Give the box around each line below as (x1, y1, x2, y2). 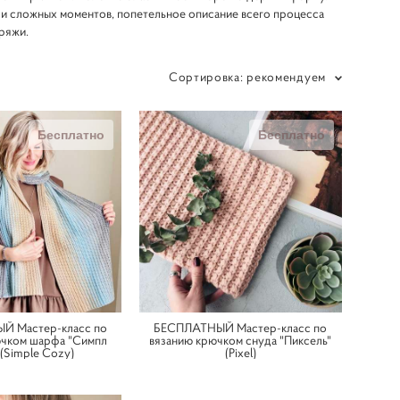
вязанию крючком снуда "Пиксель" (149, 331, 332, 348)
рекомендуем (246, 68, 326, 85)
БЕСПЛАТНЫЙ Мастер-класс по (154, 319, 328, 336)
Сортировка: (168, 68, 244, 85)
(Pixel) (224, 344, 256, 361)
